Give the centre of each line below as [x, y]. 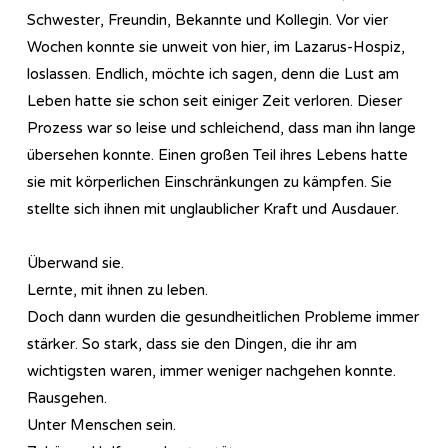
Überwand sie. [75, 262]
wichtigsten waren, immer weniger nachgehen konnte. [211, 370]
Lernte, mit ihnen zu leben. [117, 289]
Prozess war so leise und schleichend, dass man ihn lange [221, 127]
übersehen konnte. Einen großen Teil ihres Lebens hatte [217, 154]
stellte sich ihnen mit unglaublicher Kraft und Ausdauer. [213, 208]
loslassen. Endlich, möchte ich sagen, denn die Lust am [213, 73]
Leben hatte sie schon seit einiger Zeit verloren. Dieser [214, 100]
